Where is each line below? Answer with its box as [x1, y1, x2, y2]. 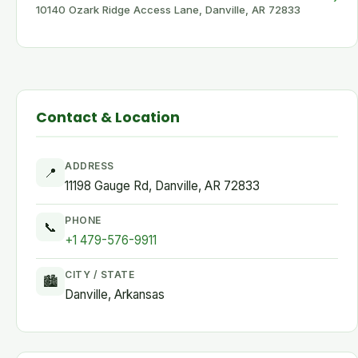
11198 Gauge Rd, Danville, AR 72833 [65, 178, 260, 193]
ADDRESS [65, 160, 114, 172]
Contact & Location [36, 108, 180, 127]
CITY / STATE [65, 268, 134, 280]
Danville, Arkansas [65, 287, 165, 302]
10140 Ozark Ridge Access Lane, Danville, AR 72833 [36, 3, 300, 16]
